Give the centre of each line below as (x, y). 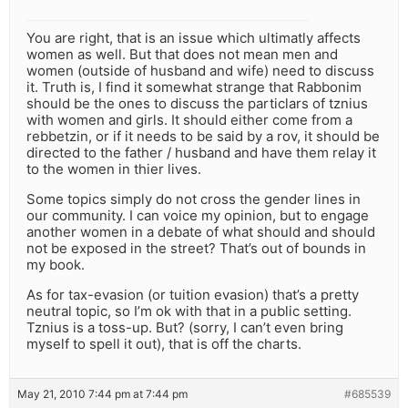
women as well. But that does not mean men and (182, 55)
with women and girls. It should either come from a (189, 120)
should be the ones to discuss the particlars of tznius (197, 104)
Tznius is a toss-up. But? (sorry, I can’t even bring (185, 328)
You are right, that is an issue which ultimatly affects (194, 38)
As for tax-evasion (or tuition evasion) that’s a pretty (193, 295)
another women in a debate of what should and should (201, 232)
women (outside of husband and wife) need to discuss (200, 71)
